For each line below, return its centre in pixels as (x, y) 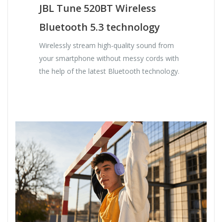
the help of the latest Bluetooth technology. (110, 71)
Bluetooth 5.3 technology (100, 27)
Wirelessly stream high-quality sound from (107, 46)
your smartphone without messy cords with (109, 58)
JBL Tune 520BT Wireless (98, 8)
